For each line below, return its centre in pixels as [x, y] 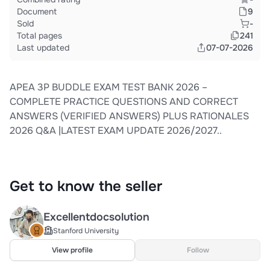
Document [37, 11]
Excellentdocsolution [96, 217]
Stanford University [86, 231]
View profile [72, 250]
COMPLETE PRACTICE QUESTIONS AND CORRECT [124, 102]
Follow [198, 250]
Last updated [43, 48]
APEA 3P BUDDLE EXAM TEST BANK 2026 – [108, 87]
